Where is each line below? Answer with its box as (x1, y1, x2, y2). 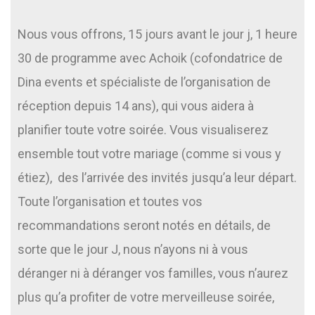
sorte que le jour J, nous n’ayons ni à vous (18, 241, 248, 257)
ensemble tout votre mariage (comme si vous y (18, 146, 281, 161)
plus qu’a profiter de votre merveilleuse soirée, (18, 289, 274, 304)
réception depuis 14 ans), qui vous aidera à (18, 98, 254, 113)
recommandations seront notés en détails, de (18, 217, 271, 233)
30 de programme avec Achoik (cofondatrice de (18, 50, 283, 65)
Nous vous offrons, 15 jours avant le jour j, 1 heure (18, 26, 297, 41)
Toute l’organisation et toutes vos (18, 193, 202, 209)
